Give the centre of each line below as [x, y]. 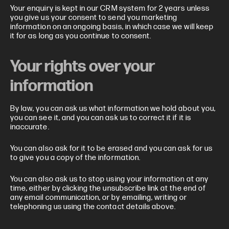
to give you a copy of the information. [75, 158]
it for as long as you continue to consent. [81, 36]
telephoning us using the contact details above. [93, 207]
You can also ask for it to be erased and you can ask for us [111, 148]
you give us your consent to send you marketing [94, 18]
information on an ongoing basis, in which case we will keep [112, 27]
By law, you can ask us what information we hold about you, [113, 109]
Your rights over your [82, 67]
